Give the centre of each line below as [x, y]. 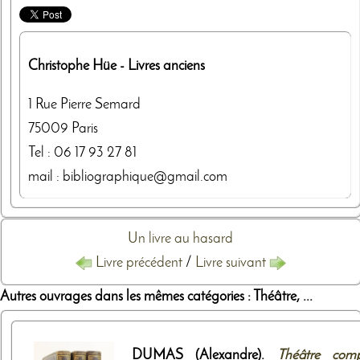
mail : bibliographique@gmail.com [128, 177]
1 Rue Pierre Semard [84, 104]
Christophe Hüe [72, 66]
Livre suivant [232, 263]
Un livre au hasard [181, 239]
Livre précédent [139, 263]
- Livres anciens [161, 66]
